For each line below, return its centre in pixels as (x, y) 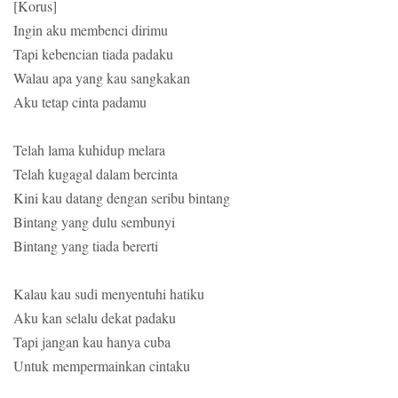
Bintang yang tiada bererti (86, 246)
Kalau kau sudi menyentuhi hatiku (109, 294)
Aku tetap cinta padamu (80, 102)
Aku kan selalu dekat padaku (95, 318)
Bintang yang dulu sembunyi (94, 222)
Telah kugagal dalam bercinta (96, 174)
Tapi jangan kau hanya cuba (92, 342)
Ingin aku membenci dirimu (91, 30)
